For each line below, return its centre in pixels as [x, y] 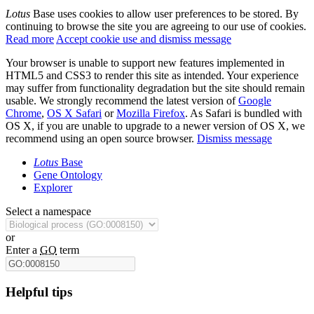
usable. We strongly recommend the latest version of [122, 100]
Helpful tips [39, 292]
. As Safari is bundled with [244, 113]
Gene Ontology [68, 175]
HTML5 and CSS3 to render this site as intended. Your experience [152, 75]
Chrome [23, 113]
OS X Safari [74, 113]
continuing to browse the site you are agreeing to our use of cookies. [156, 26]
